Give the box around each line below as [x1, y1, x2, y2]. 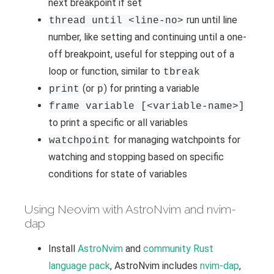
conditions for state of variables [48, 168, 187, 180]
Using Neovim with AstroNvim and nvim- [24, 202, 236, 217]
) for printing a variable [104, 83, 199, 95]
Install [48, 243, 78, 255]
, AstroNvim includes [110, 260, 200, 272]
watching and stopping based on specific [48, 151, 224, 163]
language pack [48, 260, 110, 272]
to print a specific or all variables [48, 117, 188, 129]
